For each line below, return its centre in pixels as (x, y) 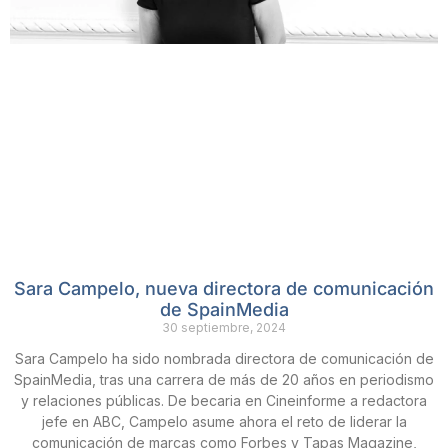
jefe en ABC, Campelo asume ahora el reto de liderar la (224, 421)
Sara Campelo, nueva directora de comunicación (224, 288)
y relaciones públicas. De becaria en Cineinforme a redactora (224, 400)
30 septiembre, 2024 (224, 327)
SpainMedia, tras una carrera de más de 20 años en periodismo (224, 379)
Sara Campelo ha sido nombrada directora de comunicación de (224, 358)
